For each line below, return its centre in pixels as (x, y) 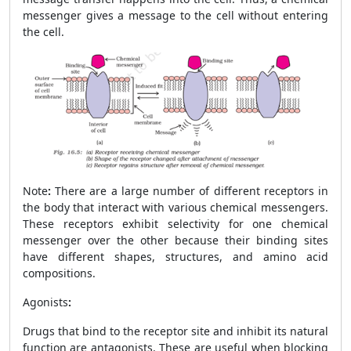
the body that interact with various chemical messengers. (175, 207)
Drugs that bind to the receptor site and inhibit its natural (175, 331)
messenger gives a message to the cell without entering (175, 15)
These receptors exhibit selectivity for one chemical (175, 224)
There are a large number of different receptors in (190, 191)
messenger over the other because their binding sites (175, 240)
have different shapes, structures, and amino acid (175, 257)
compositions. (59, 273)
